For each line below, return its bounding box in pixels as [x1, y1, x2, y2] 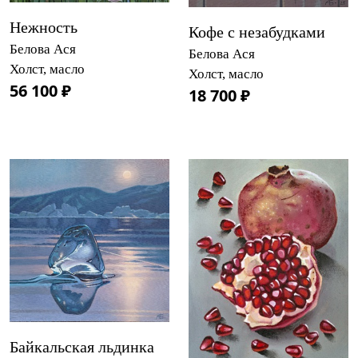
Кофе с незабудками [189, 22, 325, 41]
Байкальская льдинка [10, 337, 154, 356]
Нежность [10, 18, 78, 36]
